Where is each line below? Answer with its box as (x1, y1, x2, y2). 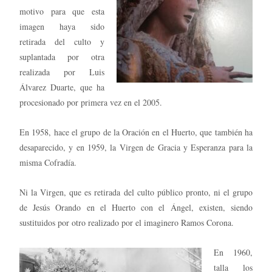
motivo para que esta (19, 5, 104, 17)
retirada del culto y (19, 35, 104, 47)
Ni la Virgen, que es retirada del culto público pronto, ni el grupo (19, 186, 253, 198)
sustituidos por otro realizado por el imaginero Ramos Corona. (19, 216, 234, 228)
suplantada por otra (19, 50, 104, 63)
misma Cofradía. (19, 156, 76, 168)
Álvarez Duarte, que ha (19, 81, 104, 93)
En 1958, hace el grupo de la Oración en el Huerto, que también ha (19, 126, 253, 138)
